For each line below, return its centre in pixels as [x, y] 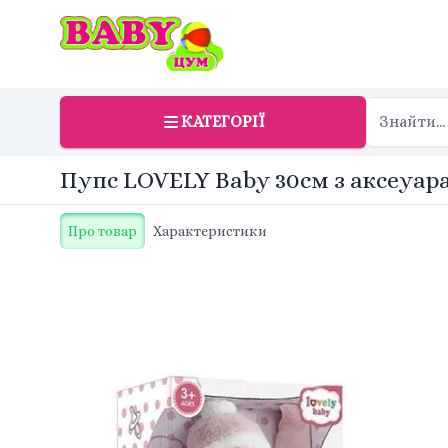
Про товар [102, 231]
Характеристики [210, 231]
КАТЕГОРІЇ [223, 121]
